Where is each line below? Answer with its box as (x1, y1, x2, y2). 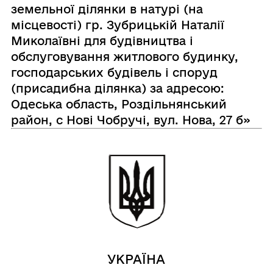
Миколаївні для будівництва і (10, 34, 193, 48)
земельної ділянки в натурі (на (10, 2, 203, 16)
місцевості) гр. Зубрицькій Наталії (10, 18, 224, 32)
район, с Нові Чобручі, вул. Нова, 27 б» (10, 113, 250, 127)
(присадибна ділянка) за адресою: (10, 81, 224, 95)
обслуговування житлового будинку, (10, 49, 238, 63)
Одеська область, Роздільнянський (10, 97, 227, 111)
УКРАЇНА (107, 252, 166, 266)
